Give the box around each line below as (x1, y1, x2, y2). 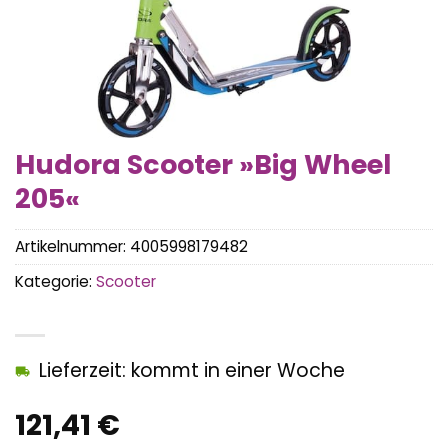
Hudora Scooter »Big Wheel (15, 146, 391, 183)
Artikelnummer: (15, 236, 130, 258)
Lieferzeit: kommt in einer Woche (39, 357, 345, 385)
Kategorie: (15, 271, 96, 293)
